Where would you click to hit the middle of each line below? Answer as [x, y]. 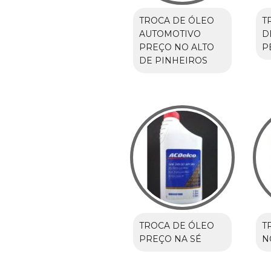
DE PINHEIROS [173, 60]
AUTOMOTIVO [170, 34]
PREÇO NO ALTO [176, 47]
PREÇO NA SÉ [170, 239]
